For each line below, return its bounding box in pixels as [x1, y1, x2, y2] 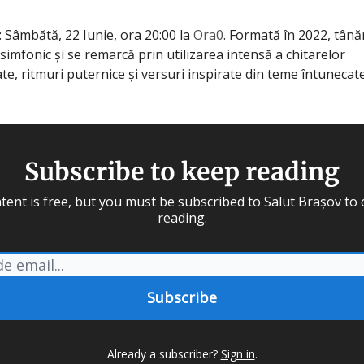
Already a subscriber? [106, 346, 218, 362]
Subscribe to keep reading [24, 156, 340, 187]
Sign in [220, 346, 255, 362]
